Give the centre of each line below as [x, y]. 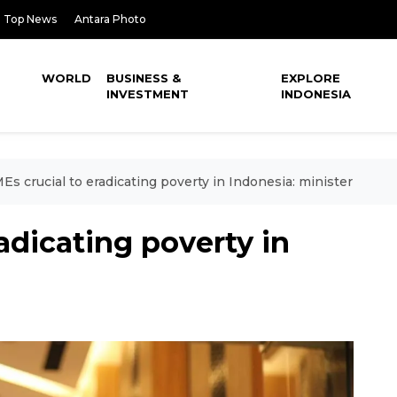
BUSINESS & [144, 78]
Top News [30, 19]
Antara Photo [110, 19]
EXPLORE [311, 78]
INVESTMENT [148, 94]
